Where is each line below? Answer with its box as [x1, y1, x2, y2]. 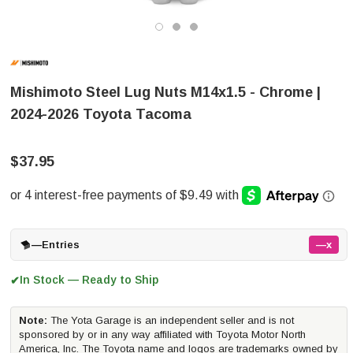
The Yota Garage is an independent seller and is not [47, 314, 294, 326]
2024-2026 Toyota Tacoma [10, 106, 191, 122]
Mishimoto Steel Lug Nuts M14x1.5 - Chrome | [10, 84, 321, 100]
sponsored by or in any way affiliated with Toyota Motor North [19, 329, 306, 340]
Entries [42, 239, 80, 251]
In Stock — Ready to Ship [20, 273, 158, 286]
